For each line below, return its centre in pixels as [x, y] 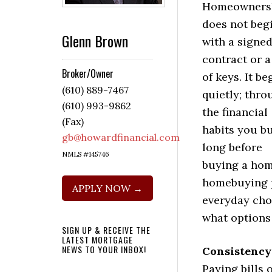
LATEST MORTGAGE [97, 240]
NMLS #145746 [86, 155]
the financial [235, 112]
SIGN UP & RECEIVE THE [106, 230]
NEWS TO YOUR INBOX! [104, 250]
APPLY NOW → [107, 189]
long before [232, 147]
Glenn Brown [95, 41]
